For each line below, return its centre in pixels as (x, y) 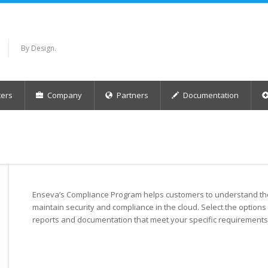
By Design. (39, 48)
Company (64, 95)
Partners (132, 95)
